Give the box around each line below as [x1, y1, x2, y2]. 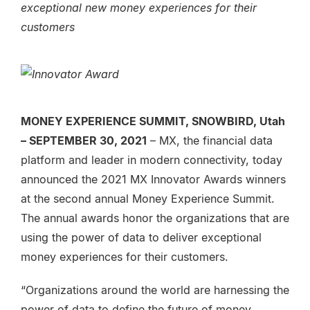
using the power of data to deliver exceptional [21, 230, 262, 244]
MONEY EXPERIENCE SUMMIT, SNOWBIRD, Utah [21, 114, 285, 128]
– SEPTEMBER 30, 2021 [21, 134, 147, 147]
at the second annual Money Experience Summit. [21, 192, 275, 206]
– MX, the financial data [147, 134, 273, 147]
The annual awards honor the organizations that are [21, 211, 289, 225]
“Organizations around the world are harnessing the [21, 283, 289, 297]
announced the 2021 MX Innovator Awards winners [21, 172, 286, 186]
